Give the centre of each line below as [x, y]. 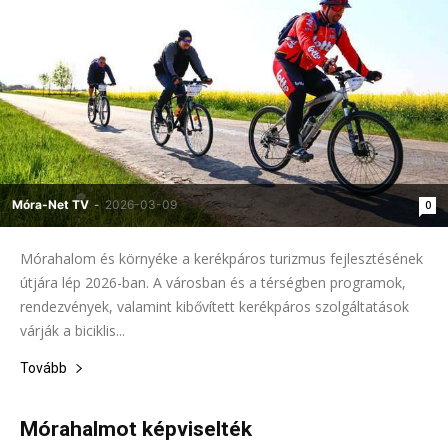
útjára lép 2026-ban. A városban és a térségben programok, [213, 282]
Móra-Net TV [50, 204]
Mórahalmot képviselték [136, 428]
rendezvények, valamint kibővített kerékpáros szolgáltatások [214, 306]
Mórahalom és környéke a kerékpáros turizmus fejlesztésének [221, 258]
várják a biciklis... [72, 330]
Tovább [43, 367]
